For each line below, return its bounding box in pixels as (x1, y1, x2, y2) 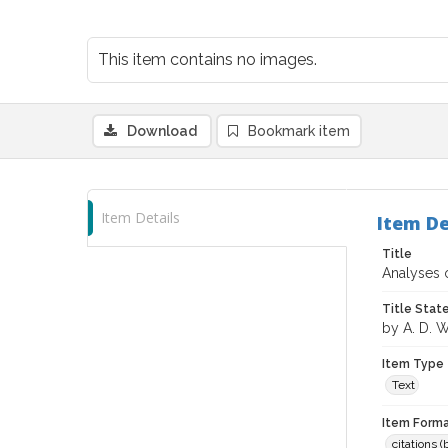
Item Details (101, 208, 180, 227)
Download (127, 123, 197, 139)
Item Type (382, 357, 444, 371)
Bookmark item (248, 123, 350, 139)
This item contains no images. (98, 50, 317, 69)
